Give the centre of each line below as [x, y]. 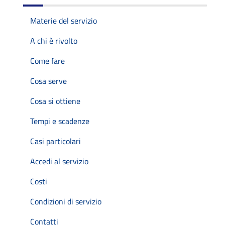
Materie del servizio [64, 20]
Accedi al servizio [59, 161]
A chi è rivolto [54, 40]
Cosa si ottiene [55, 101]
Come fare [47, 61]
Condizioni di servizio [66, 201]
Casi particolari [55, 141]
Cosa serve [48, 81]
